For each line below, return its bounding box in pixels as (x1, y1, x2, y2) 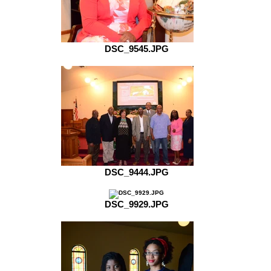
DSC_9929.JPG (104, 199, 169, 209)
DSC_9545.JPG (104, 44, 169, 54)
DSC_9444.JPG (104, 167, 169, 177)
